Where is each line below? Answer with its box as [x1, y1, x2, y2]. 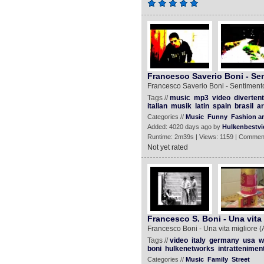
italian [147, 102, 167, 110]
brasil [234, 102, 253, 110]
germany [209, 236, 239, 245]
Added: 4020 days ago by [147, 123, 222, 130]
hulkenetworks [164, 245, 214, 253]
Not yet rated [147, 143, 188, 151]
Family [207, 256, 228, 263]
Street [231, 256, 250, 263]
